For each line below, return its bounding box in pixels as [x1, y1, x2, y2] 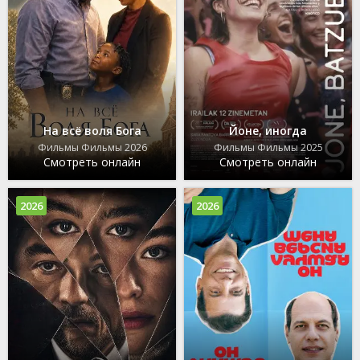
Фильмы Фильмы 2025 [213, 141, 323, 155]
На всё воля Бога [43, 123, 141, 139]
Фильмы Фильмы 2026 [37, 141, 147, 155]
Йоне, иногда [229, 123, 307, 139]
